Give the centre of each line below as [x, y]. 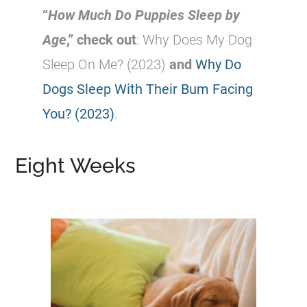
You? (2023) [79, 114]
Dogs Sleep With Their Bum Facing [148, 89]
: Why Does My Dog [195, 40]
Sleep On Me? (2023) [106, 64]
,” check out [102, 40]
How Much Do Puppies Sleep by [144, 15]
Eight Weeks [76, 165]
